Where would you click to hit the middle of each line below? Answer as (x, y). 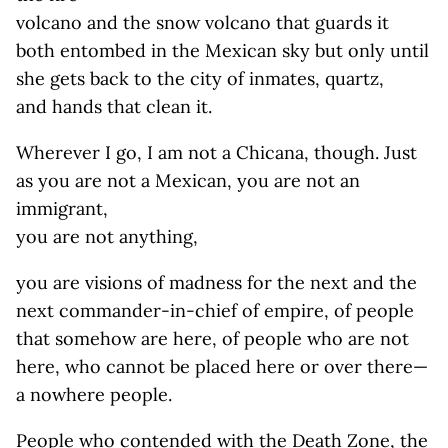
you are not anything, (107, 236)
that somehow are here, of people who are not (212, 338)
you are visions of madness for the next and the (216, 282)
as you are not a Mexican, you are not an (188, 180)
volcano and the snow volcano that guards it (202, 22)
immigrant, (62, 208)
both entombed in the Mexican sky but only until (222, 50)
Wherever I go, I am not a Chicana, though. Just (216, 152)
